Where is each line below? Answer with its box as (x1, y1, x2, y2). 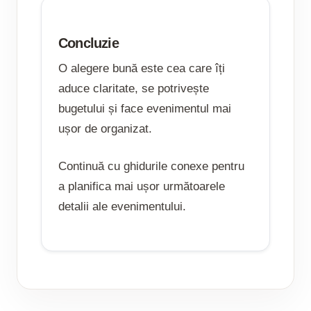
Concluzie (58, 35, 119, 51)
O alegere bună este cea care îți (58, 62, 225, 76)
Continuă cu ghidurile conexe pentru (58, 160, 244, 174)
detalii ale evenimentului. (58, 200, 186, 214)
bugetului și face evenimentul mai (58, 102, 231, 116)
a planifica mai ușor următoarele (58, 180, 225, 194)
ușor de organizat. (58, 122, 152, 136)
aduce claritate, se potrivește (58, 82, 209, 96)
